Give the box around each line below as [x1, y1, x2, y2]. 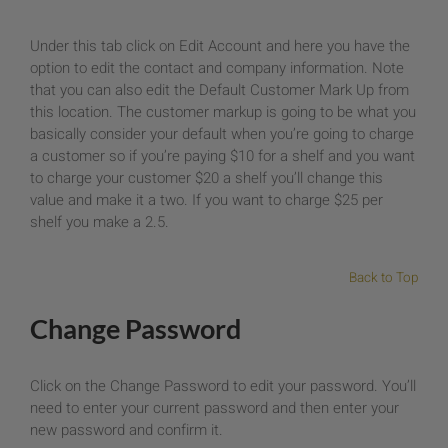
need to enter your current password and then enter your [30, 397, 399, 420]
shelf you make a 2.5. [30, 211, 169, 234]
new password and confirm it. [30, 419, 223, 442]
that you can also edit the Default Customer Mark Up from [30, 79, 409, 102]
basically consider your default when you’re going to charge [30, 123, 414, 146]
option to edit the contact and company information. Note [30, 57, 404, 80]
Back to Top [349, 267, 418, 288]
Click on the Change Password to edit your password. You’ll [30, 375, 416, 398]
